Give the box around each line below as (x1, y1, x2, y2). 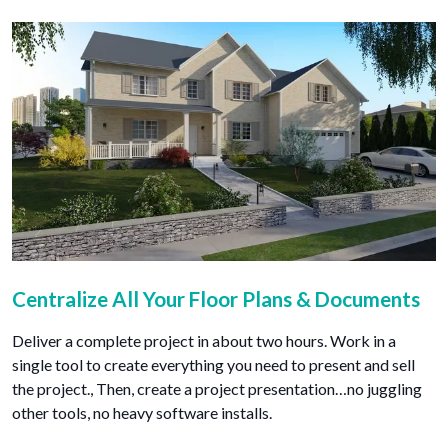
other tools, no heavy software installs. (12, 403, 272, 423)
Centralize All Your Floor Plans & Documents (12, 287, 420, 312)
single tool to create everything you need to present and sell (12, 355, 415, 375)
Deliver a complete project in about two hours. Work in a (12, 331, 396, 351)
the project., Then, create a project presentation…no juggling (12, 379, 422, 399)
